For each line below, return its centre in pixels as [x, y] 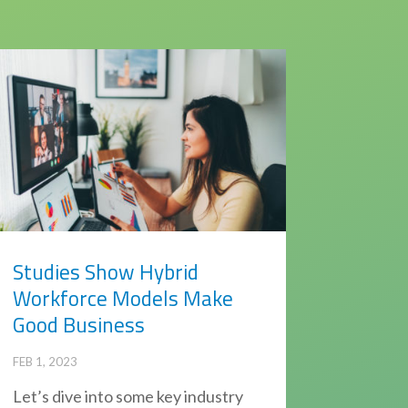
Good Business [78, 325]
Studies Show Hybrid [105, 272]
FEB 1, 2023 [45, 362]
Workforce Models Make [122, 299]
